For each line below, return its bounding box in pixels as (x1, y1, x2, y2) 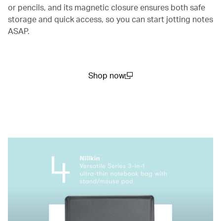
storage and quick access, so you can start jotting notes (8, 13, 213, 24)
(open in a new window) (88, 81, 172, 92)
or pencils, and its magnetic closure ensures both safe (8, 1, 205, 12)
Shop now (88, 70, 125, 80)
